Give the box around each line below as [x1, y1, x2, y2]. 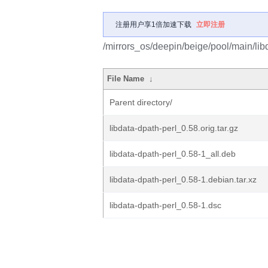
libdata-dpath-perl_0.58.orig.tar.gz [109, 123, 238, 133]
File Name [107, 74, 145, 83]
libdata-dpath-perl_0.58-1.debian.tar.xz [109, 175, 257, 184]
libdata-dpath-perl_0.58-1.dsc [109, 200, 221, 210]
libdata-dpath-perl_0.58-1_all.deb [109, 149, 236, 159]
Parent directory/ [109, 98, 172, 107]
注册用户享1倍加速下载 [115, 20, 191, 29]
